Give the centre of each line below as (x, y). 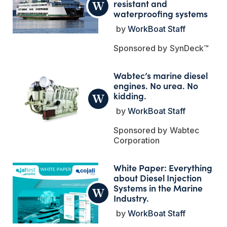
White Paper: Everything (163, 167)
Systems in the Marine (158, 187)
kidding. (130, 95)
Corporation (137, 140)
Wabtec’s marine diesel (161, 75)
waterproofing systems (161, 13)
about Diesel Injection (158, 177)
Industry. (131, 198)
